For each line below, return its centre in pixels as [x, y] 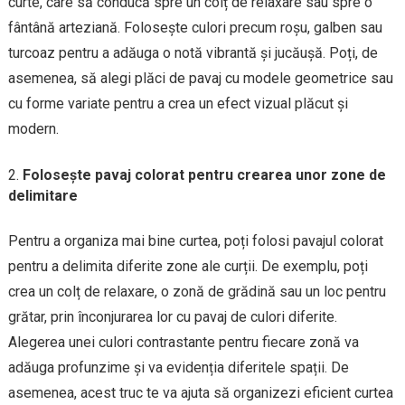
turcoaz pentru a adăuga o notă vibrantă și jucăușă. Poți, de [193, 52]
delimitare [42, 195]
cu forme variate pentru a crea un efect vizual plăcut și [178, 103]
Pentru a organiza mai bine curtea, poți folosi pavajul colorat [195, 240]
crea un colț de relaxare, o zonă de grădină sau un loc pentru [197, 291]
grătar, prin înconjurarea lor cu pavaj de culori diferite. [172, 316]
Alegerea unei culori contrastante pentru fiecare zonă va [183, 342]
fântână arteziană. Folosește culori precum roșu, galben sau [195, 27]
